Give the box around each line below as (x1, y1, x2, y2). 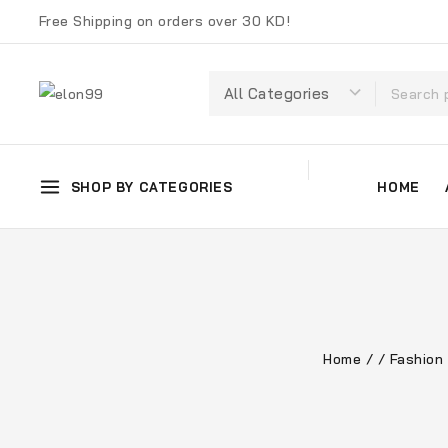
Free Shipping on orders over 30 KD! (38, 12, 291, 31)
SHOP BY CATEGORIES (70, 178, 233, 195)
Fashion (389, 349, 443, 368)
